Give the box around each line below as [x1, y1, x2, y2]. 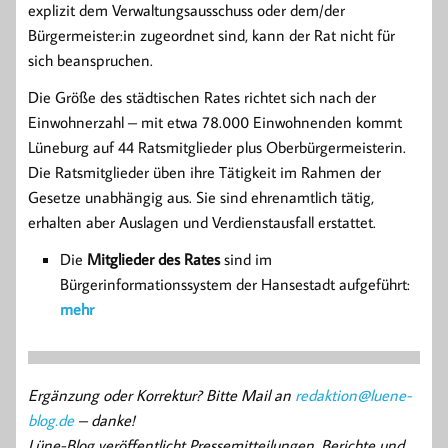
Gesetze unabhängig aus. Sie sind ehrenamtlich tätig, [28, 186, 374, 207]
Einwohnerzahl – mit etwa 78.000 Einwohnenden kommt [28, 111, 402, 132]
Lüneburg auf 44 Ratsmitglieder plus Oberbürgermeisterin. [28, 136, 406, 157]
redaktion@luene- [295, 384, 412, 405]
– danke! [74, 409, 135, 430]
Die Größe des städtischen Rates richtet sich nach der [28, 86, 376, 107]
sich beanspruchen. [28, 49, 153, 70]
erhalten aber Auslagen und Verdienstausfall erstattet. [28, 211, 376, 232]
